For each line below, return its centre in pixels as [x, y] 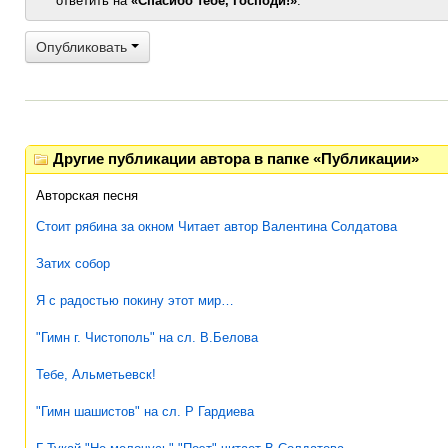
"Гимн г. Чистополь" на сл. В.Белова [147, 337]
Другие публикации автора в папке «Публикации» [236, 159]
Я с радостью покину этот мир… [135, 300]
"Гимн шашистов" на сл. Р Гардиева [145, 411]
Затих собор [73, 263]
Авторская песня [87, 195]
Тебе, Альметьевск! [96, 374]
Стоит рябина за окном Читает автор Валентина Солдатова [216, 226]
